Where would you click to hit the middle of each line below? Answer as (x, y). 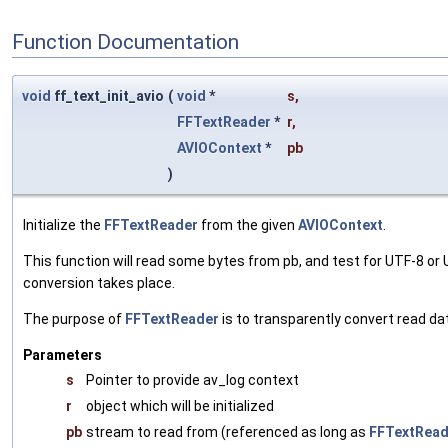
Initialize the (63, 225)
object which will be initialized (180, 406)
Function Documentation (125, 41)
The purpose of (74, 319)
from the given (248, 225)
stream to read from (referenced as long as (227, 432)
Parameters (62, 355)
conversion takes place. (99, 283)
